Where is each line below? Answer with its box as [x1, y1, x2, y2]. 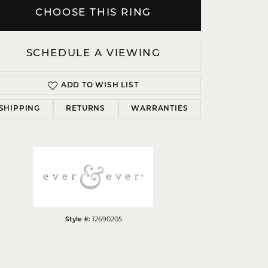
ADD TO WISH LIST [60, 82, 139, 90]
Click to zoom [132, 81, 175, 92]
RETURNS [66, 105, 105, 113]
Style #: [65, 217, 90, 224]
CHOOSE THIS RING [35, 8, 151, 19]
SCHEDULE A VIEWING [26, 48, 161, 59]
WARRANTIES [131, 105, 188, 113]
